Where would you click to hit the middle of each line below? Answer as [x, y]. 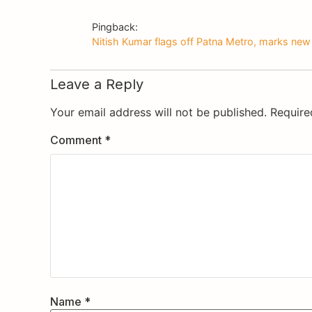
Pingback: [115, 26]
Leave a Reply [97, 84]
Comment [77, 140]
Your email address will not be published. [158, 112]
